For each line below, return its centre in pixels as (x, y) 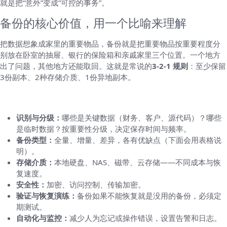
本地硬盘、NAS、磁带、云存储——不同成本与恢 (138, 162)
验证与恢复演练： (47, 196)
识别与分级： (39, 118)
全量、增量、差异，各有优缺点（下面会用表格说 (138, 140)
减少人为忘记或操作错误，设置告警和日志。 (145, 218)
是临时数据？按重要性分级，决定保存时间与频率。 (104, 129)
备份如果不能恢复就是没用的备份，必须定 (149, 196)
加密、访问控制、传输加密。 (96, 184)
